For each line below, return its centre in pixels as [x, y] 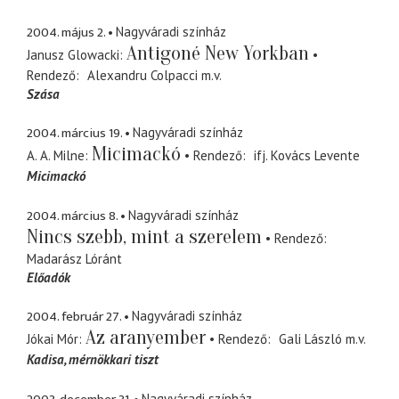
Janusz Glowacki [73, 54]
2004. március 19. [74, 134]
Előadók [49, 277]
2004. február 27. [74, 317]
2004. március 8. [72, 216]
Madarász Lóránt [74, 258]
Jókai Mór [53, 339]
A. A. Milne [56, 156]
